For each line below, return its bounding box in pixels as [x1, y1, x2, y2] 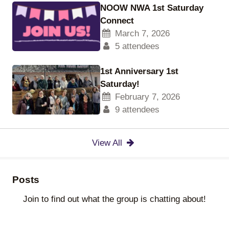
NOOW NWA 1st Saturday [100, 3, 203, 13]
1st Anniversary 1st [100, 66, 178, 76]
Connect [100, 16, 134, 26]
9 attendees [112, 105, 159, 114]
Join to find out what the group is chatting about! [23, 194, 206, 204]
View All [92, 138, 125, 148]
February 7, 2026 [112, 92, 180, 102]
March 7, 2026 [112, 29, 170, 38]
